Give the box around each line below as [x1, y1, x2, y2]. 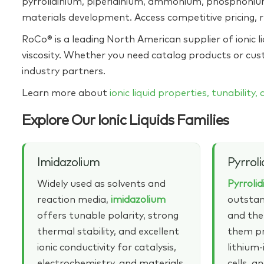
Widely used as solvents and [37, 179, 166, 189]
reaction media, [37, 195, 111, 205]
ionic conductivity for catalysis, [37, 243, 176, 253]
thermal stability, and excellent [37, 227, 179, 237]
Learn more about [22, 88, 110, 98]
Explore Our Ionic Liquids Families [22, 114, 229, 128]
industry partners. [22, 67, 105, 77]
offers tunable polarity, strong [37, 211, 179, 221]
